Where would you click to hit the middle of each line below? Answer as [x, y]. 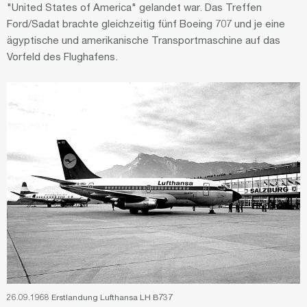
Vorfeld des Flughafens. [62, 56]
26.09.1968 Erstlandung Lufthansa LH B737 [90, 297]
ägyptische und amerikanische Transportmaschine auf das [144, 39]
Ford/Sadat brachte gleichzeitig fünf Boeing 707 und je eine [146, 23]
